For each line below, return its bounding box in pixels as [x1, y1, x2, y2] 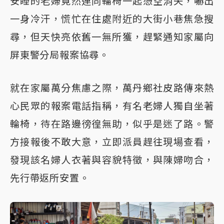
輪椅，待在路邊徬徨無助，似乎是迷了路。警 [10, 117, 214, 130]
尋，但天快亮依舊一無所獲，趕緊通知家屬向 [10, 30, 214, 43]
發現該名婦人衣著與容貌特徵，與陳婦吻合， [10, 153, 214, 166]
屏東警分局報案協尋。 [10, 48, 109, 61]
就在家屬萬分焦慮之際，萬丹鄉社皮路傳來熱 [10, 81, 214, 94]
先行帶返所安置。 [10, 171, 89, 184]
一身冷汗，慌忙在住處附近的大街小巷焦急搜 [10, 12, 214, 25]
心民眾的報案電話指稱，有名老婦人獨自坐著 [10, 99, 214, 112]
